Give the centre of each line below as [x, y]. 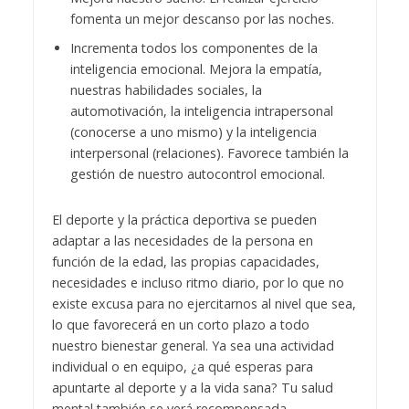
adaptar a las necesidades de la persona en [182, 241]
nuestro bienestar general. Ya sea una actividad [193, 346]
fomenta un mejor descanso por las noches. [202, 19]
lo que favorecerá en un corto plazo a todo [180, 325]
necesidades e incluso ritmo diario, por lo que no [198, 283]
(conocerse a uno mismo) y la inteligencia [193, 132]
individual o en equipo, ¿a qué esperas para [182, 367]
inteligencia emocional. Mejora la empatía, [196, 69]
